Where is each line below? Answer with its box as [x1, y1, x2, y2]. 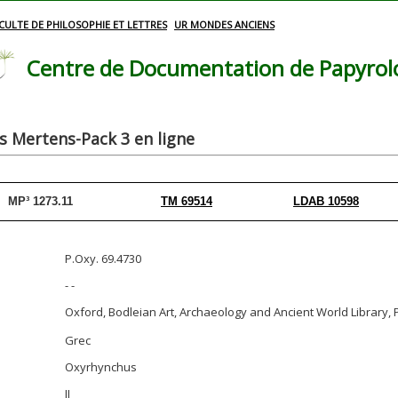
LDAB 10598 [293, 195, 359, 208]
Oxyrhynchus [65, 359, 137, 375]
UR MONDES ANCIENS [174, 18, 275, 31]
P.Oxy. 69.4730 [65, 251, 141, 267]
